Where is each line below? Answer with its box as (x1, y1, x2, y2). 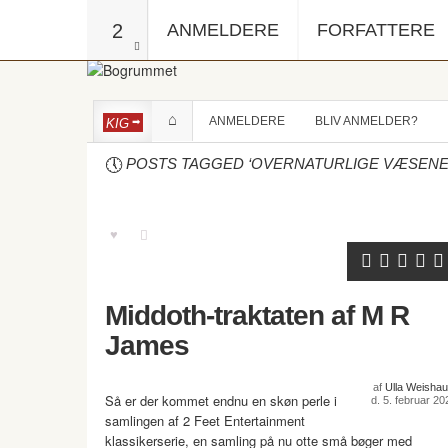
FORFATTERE (317, 20, 435, 40)
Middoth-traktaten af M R (105, 300, 409, 331)
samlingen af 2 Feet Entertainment (105, 411, 305, 430)
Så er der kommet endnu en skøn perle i (105, 391, 337, 410)
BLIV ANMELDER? (315, 114, 418, 128)
